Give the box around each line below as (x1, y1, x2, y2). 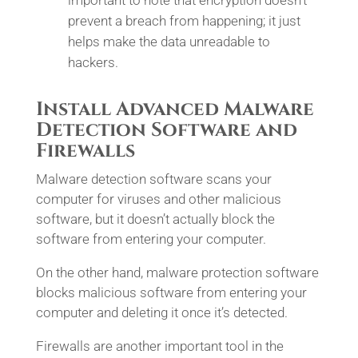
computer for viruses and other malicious (35, 191, 281, 207)
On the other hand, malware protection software (35, 265, 319, 280)
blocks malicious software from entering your (35, 284, 307, 300)
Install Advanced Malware (35, 97, 314, 122)
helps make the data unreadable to (67, 34, 270, 50)
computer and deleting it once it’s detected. (35, 304, 288, 320)
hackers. (67, 54, 118, 70)
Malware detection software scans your (35, 171, 272, 187)
